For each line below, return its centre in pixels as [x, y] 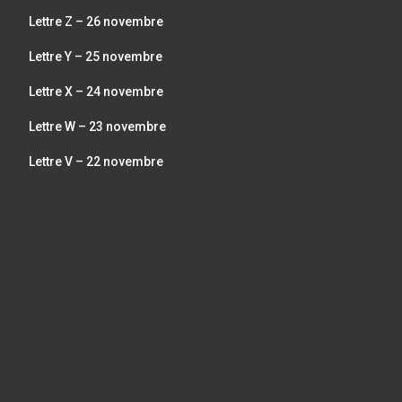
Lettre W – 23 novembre [97, 126]
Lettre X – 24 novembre [96, 91]
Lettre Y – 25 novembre [96, 56]
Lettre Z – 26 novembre [96, 21]
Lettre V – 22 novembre [96, 161]
